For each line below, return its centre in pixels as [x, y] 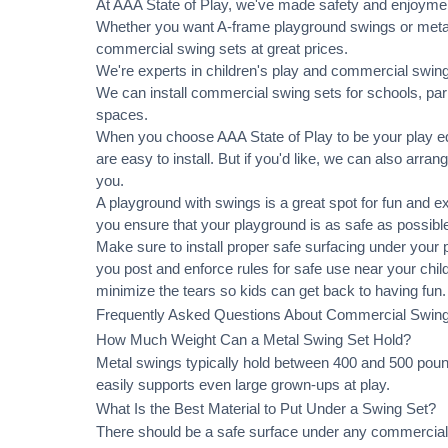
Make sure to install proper [184, 246]
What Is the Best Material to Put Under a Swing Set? [266, 408]
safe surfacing [319, 246]
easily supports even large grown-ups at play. [243, 384]
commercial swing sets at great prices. [222, 48]
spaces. [122, 114]
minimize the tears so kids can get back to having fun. [271, 290]
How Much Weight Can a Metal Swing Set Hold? [253, 339]
